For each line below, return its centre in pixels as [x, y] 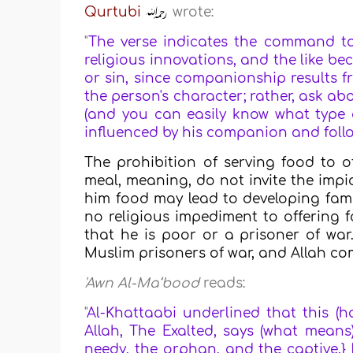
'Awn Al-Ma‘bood [142, 284]
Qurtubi [113, 13]
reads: [223, 284]
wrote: [191, 13]
